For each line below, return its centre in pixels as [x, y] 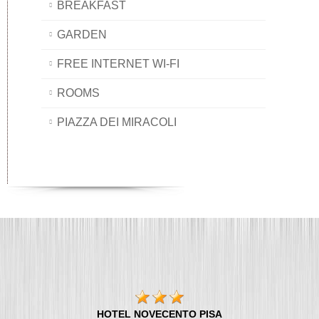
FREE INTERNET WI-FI [118, 64]
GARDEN [82, 35]
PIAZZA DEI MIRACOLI [117, 122]
